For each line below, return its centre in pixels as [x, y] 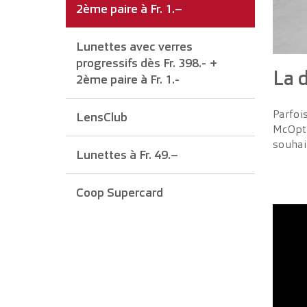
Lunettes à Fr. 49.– [127, 155]
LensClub [102, 117]
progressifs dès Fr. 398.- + [147, 63]
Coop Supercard [120, 193]
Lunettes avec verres [134, 47]
